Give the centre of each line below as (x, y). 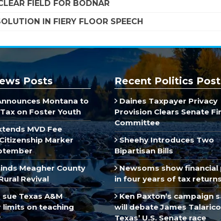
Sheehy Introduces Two (166, 140)
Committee (137, 122)
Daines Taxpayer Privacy (167, 101)
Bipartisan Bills (144, 150)
